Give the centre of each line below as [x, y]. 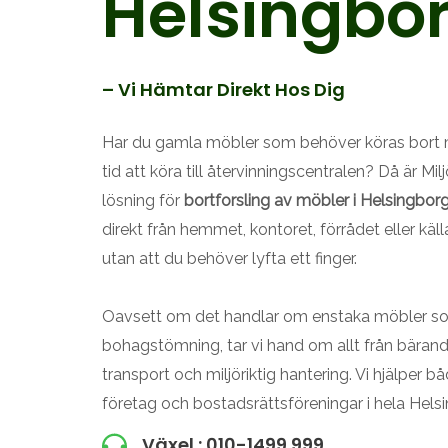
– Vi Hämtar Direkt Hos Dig [223, 89]
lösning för [143, 200]
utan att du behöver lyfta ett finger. [229, 258]
